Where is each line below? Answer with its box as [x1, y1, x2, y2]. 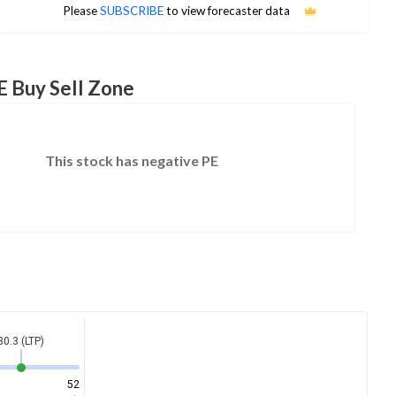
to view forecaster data [163, 4, 290, 19]
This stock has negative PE [45, 152, 219, 170]
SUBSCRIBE [99, 4, 164, 19]
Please [62, 4, 100, 19]
